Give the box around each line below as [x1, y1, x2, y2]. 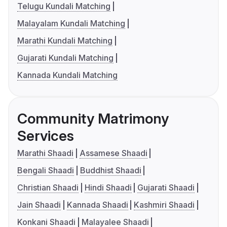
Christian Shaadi [17, 182, 79, 193]
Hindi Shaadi [84, 182, 132, 193]
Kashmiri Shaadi [134, 200, 195, 210]
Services [17, 127, 74, 145]
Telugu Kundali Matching [17, 1, 110, 12]
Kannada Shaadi [66, 200, 128, 210]
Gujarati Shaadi [137, 182, 195, 193]
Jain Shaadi [17, 200, 61, 210]
